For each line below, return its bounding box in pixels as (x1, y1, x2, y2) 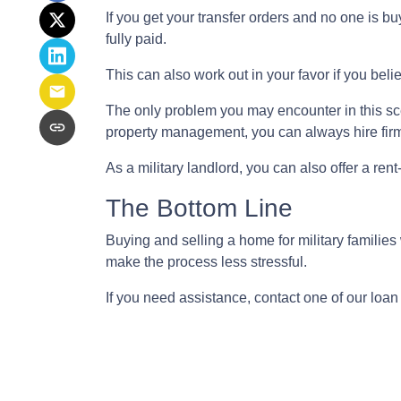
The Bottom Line (106, 194, 293, 223)
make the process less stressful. (106, 254, 307, 270)
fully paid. (106, 31, 166, 47)
